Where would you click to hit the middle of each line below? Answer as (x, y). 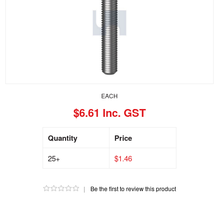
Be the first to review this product (133, 188)
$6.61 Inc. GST (109, 112)
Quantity (63, 138)
